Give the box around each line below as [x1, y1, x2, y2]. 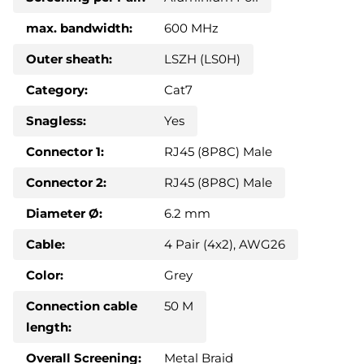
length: [26, 319, 71, 336]
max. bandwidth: [26, 20, 132, 37]
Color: [26, 267, 63, 284]
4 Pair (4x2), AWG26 [164, 236, 285, 253]
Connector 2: [26, 175, 106, 191]
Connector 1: [26, 144, 104, 160]
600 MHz [164, 20, 219, 37]
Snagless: [26, 113, 86, 129]
